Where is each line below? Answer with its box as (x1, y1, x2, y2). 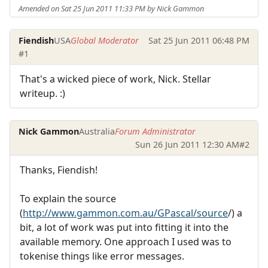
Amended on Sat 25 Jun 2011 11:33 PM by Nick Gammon (19, 2, 205, 14)
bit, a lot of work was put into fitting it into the (20, 220, 229, 234)
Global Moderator (71, 34, 139, 46)
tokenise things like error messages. (20, 249, 184, 263)
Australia (79, 125, 115, 137)
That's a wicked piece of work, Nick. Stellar (20, 72, 211, 86)
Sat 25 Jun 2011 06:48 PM (148, 34, 249, 46)
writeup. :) (20, 87, 65, 100)
